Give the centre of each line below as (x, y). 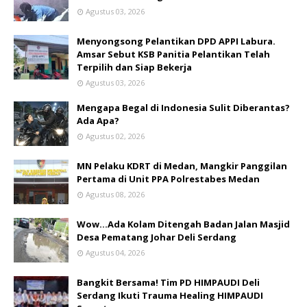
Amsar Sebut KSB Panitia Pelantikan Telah (173, 54)
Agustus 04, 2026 (115, 252)
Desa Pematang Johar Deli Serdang (157, 237)
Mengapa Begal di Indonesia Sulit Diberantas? (183, 107)
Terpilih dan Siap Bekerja (134, 67)
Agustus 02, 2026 (115, 136)
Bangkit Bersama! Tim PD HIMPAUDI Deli (168, 282)
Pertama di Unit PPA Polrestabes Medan (168, 179)
